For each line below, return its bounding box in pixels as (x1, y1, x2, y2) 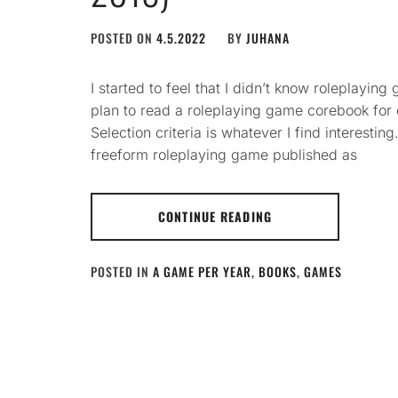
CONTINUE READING (158, 207, 272, 226)
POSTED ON (91, 28, 156, 47)
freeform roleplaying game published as (91, 146, 357, 163)
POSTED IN (91, 262, 153, 281)
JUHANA (246, 28, 290, 47)
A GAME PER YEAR (153, 262, 251, 281)
